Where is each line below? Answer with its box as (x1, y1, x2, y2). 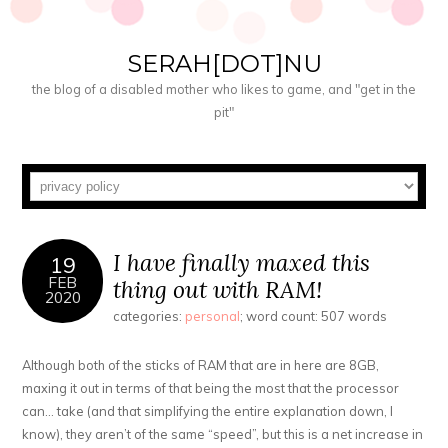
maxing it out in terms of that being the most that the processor (22, 380, 400, 397)
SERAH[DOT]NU (126, 49, 322, 78)
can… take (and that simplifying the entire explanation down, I (22, 403, 394, 420)
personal (185, 308, 241, 325)
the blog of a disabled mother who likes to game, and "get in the (32, 81, 416, 97)
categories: (113, 308, 186, 325)
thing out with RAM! (113, 275, 323, 305)
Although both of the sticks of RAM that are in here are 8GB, (22, 357, 380, 374)
